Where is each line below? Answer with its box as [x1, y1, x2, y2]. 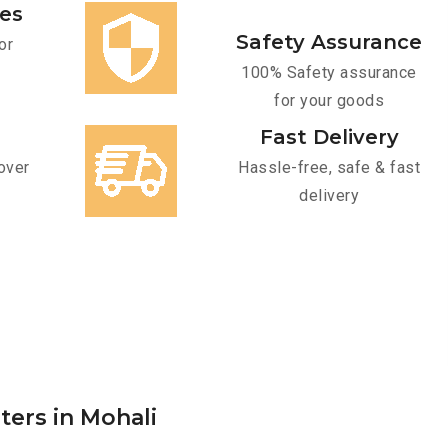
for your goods [274, 91, 384, 111]
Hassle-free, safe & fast [238, 158, 420, 178]
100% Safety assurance [241, 63, 417, 83]
